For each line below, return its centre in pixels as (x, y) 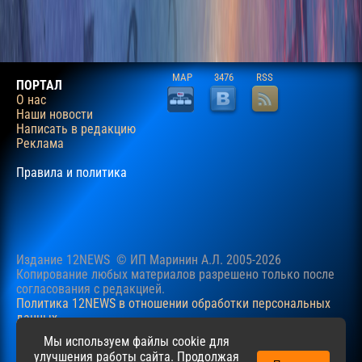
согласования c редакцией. (90, 288)
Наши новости (55, 114)
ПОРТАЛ (39, 85)
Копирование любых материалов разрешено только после (175, 274)
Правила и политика (72, 172)
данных (37, 318)
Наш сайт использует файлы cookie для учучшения (155, 340)
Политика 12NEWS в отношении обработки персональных (173, 303)
